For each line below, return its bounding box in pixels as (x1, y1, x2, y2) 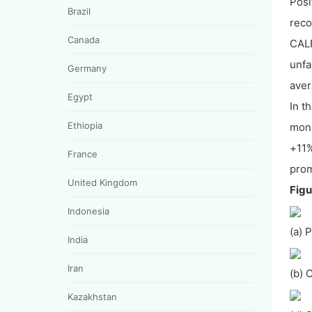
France (68, 148, 97, 159)
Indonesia (68, 205, 109, 217)
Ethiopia (68, 119, 102, 131)
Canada (68, 33, 100, 45)
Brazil (68, 5, 91, 17)
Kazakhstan (68, 290, 117, 302)
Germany (68, 62, 107, 74)
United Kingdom (68, 176, 137, 188)
